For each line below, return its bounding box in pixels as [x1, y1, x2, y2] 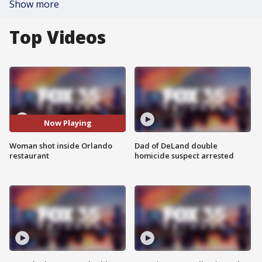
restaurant [9, 150, 49, 161]
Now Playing [43, 118, 92, 129]
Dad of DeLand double [135, 140, 218, 151]
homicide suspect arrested [135, 150, 234, 161]
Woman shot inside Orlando [9, 140, 112, 151]
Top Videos [9, 25, 106, 49]
